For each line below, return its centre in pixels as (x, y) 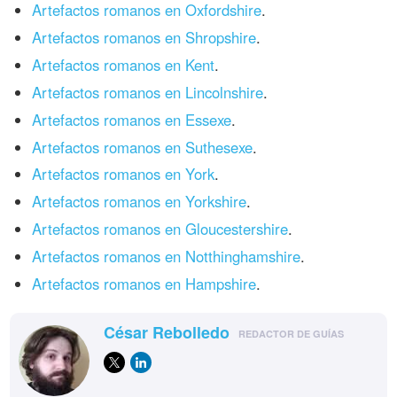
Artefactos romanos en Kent (124, 64)
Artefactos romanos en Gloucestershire (160, 229)
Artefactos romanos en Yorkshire (140, 202)
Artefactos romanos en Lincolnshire (148, 92)
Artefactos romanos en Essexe (132, 119)
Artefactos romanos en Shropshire (144, 38)
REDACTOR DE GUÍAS (292, 333)
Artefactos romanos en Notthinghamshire (167, 257)
